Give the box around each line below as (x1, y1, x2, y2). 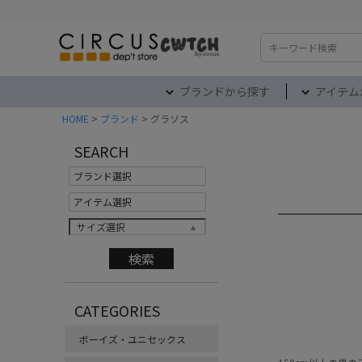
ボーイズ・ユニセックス (79, 332, 186, 346)
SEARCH (74, 141, 128, 162)
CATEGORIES (74, 300, 160, 321)
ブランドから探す (179, 83, 270, 99)
